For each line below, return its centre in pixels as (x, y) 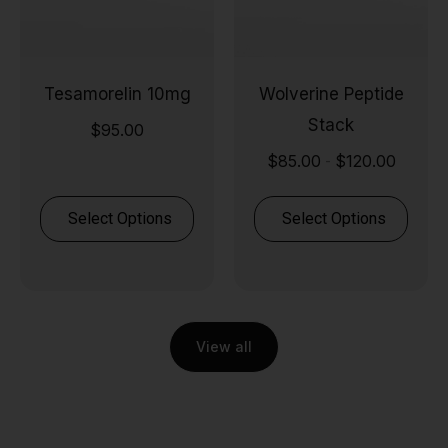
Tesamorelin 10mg (117, 93)
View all (224, 346)
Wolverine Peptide (331, 93)
